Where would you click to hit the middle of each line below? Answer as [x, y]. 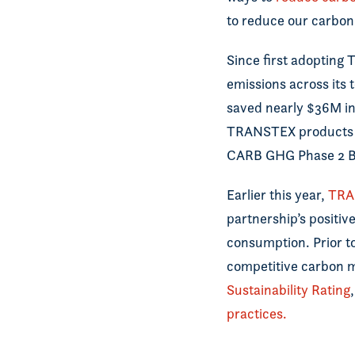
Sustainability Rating [288, 290]
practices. [257, 313]
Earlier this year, [277, 195]
